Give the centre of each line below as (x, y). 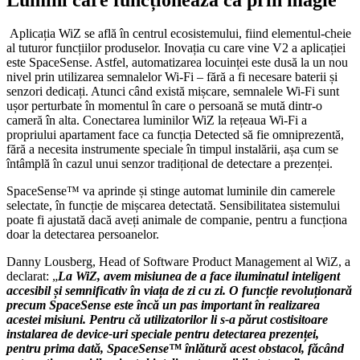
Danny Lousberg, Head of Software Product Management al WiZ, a (178, 262)
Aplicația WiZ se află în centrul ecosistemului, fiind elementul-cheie (180, 34)
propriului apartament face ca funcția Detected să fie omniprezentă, (175, 135)
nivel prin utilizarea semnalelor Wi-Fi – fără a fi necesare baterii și (172, 77)
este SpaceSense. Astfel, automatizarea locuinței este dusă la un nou (177, 63)
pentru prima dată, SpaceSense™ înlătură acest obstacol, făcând (175, 349)
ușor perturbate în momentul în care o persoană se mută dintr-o (164, 106)
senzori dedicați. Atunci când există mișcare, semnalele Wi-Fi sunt (173, 92)
